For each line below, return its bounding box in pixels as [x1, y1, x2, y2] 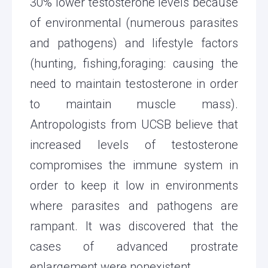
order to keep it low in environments [30, 178, 238, 193]
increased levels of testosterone [30, 137, 238, 152]
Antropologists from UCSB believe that [30, 117, 238, 132]
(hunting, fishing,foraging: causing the [30, 56, 238, 71]
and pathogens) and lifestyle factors [30, 35, 238, 50]
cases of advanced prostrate [30, 239, 238, 254]
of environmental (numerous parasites [30, 15, 238, 30]
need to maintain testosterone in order [30, 76, 238, 91]
